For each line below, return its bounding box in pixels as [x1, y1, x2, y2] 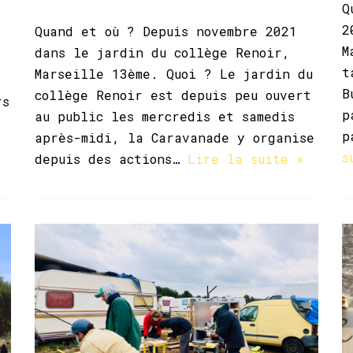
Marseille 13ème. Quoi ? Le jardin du [35, 65, 313, 82]
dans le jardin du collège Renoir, [35, 43, 290, 61]
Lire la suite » [188, 150, 304, 167]
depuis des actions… [35, 150, 188, 167]
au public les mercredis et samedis [35, 107, 295, 124]
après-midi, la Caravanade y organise [35, 128, 314, 146]
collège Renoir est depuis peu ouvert [35, 86, 311, 103]
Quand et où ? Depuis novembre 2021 [35, 22, 297, 39]
